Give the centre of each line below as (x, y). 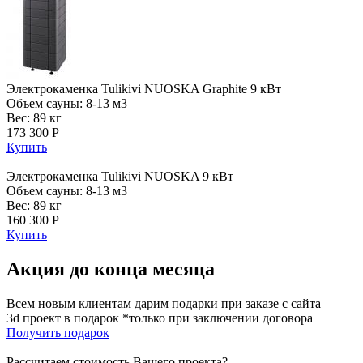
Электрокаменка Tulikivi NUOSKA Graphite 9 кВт (144, 88)
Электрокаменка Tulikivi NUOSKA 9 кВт (120, 176)
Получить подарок (58, 332)
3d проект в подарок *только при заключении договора (160, 318)
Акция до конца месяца (111, 269)
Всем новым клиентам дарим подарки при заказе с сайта (164, 303)
